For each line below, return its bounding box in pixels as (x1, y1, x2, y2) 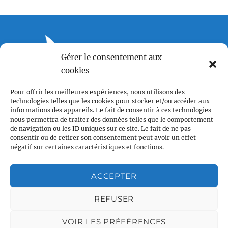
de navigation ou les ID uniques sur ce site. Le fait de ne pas (10, 125, 191, 132)
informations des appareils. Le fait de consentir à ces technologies (10, 106, 211, 114)
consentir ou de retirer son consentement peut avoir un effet (10, 134, 196, 141)
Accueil (20, 215, 46, 225)
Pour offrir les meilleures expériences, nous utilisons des (10, 88, 185, 96)
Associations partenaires (63, 113, 165, 124)
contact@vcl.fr (21, 93, 72, 103)
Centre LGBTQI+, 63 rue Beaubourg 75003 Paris (21, 79, 191, 89)
